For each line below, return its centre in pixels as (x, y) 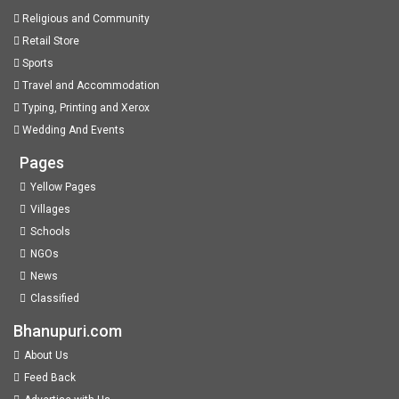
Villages (51, 209)
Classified (55, 298)
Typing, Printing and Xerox (85, 108)
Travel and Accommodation (90, 85)
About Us (46, 355)
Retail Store (49, 41)
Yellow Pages (64, 187)
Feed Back (50, 378)
